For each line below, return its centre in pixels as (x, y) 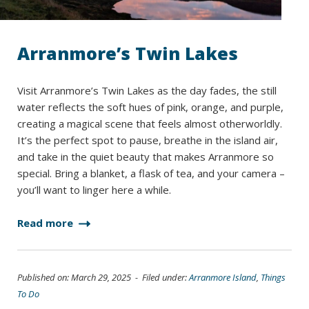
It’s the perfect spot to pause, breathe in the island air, (148, 140)
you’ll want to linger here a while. (94, 190)
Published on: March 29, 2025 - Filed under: (103, 277)
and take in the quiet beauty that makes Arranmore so (146, 157)
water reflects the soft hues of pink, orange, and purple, (150, 107)
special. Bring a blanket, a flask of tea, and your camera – (151, 173)
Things (273, 277)
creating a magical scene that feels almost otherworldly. (150, 123)
